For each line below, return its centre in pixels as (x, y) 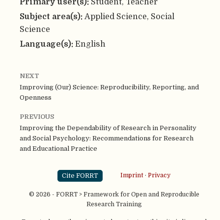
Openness (36, 98)
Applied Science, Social (129, 16)
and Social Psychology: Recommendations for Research (107, 138)
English (90, 44)
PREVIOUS (37, 117)
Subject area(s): (52, 16)
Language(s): (47, 44)
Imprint (132, 176)
